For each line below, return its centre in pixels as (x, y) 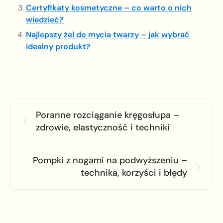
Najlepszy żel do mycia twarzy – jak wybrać (108, 35)
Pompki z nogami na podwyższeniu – (110, 161)
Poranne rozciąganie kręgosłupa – (108, 115)
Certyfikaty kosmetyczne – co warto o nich (109, 8)
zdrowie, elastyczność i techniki (103, 128)
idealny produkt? (58, 47)
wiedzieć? (45, 20)
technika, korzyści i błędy (134, 173)
